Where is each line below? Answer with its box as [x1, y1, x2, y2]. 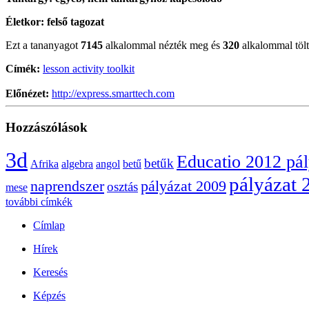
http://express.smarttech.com [52, 87, 175, 99]
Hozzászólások [6, 119, 88, 134]
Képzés [33, 290, 66, 302]
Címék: [6, 62, 43, 74]
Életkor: [6, 15, 44, 28]
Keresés [33, 266, 68, 279]
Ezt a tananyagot [6, 39, 81, 51]
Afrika [30, 158, 59, 170]
